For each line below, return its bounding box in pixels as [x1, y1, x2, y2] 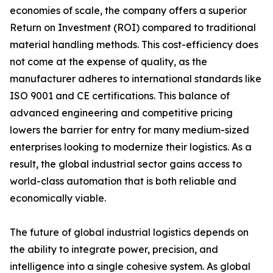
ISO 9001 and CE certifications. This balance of [10, 90, 230, 102]
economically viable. [10, 192, 106, 204]
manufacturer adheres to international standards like [10, 73, 261, 85]
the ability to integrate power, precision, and [10, 243, 218, 255]
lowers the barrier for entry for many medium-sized [10, 124, 249, 136]
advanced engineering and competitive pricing [10, 107, 233, 119]
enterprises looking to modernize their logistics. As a [10, 141, 252, 153]
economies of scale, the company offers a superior [10, 4, 247, 16]
